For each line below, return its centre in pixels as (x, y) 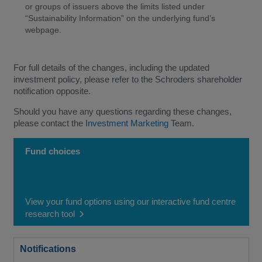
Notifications (48, 249)
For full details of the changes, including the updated (111, 67)
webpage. (43, 30)
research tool (50, 213)
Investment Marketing (127, 123)
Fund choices (52, 151)
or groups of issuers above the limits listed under (115, 6)
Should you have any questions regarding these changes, (122, 111)
